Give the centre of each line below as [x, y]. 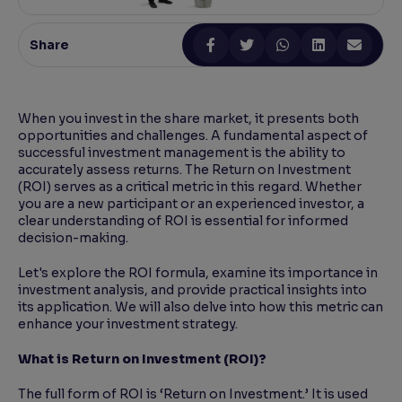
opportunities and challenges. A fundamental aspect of [193, 136]
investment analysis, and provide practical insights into [192, 290]
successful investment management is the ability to [182, 153]
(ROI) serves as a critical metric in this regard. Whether [190, 187]
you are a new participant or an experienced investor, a [191, 204]
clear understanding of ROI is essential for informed [183, 221]
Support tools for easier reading [125, 57]
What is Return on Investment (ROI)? [142, 359]
